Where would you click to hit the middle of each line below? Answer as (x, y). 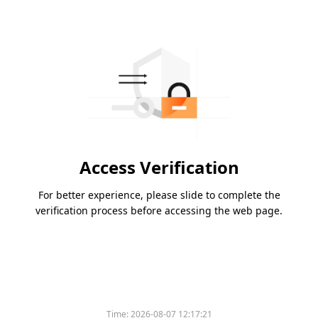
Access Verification (159, 168)
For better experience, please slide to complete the (159, 195)
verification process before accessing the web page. (159, 211)
